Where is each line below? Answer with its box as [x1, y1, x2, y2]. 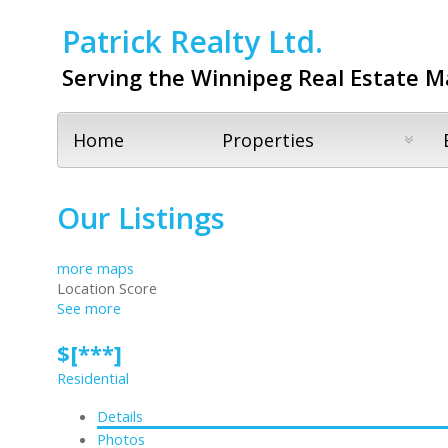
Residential [57, 367, 129, 388]
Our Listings [57, 198, 225, 239]
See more [57, 297, 121, 318]
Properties [222, 128, 315, 153]
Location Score [57, 277, 157, 298]
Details [97, 405, 143, 426]
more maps [57, 257, 134, 278]
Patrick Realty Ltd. [62, 20, 323, 62]
